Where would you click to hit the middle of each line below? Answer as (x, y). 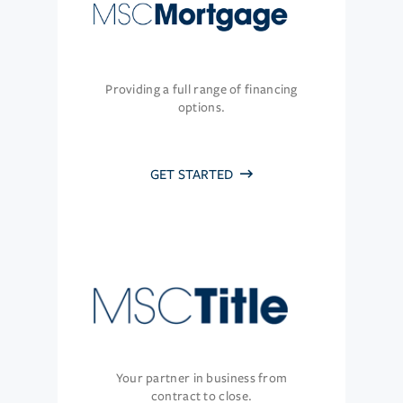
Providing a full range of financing (201, 90)
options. (201, 108)
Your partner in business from (201, 379)
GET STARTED (193, 175)
